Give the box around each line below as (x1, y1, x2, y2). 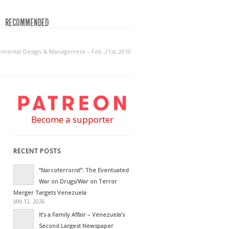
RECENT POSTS (13, 146, 61, 155)
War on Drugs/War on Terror (39, 177, 117, 185)
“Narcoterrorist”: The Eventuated (39, 166, 129, 174)
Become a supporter (31, 113, 113, 125)
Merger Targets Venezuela (13, 188, 86, 196)
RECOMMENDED (5, 16, 49, 29)
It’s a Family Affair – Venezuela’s (39, 210, 125, 218)
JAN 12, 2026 (13, 197, 45, 205)
